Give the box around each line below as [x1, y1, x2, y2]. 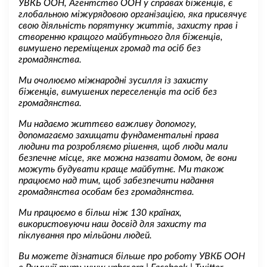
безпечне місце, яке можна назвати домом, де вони [18, 153, 237, 163]
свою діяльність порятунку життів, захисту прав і [18, 20, 238, 30]
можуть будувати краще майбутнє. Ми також [18, 164, 224, 174]
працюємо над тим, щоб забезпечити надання [18, 175, 214, 185]
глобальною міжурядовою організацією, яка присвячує [18, 9, 247, 19]
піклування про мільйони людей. [18, 230, 152, 240]
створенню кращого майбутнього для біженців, [18, 32, 223, 42]
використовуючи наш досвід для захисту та [18, 219, 206, 229]
